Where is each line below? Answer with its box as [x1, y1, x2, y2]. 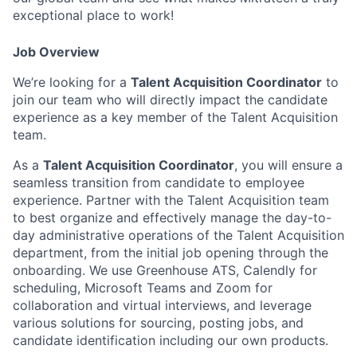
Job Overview [13, 44, 100, 60]
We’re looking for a [13, 74, 131, 90]
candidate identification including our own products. [13, 332, 328, 348]
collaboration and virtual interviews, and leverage [13, 297, 312, 313]
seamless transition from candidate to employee [13, 175, 304, 190]
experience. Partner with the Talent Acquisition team [13, 192, 329, 208]
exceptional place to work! [13, 7, 174, 23]
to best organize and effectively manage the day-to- [13, 210, 331, 226]
